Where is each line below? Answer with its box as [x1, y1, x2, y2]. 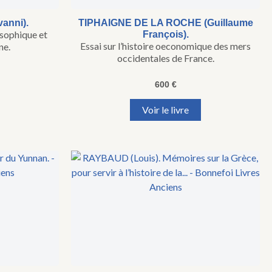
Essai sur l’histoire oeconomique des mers [80, 40, 251, 52]
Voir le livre [142, 104, 189, 116]
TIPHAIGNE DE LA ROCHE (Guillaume [78, 18, 253, 29]
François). [142, 29, 189, 40]
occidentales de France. [117, 52, 214, 64]
